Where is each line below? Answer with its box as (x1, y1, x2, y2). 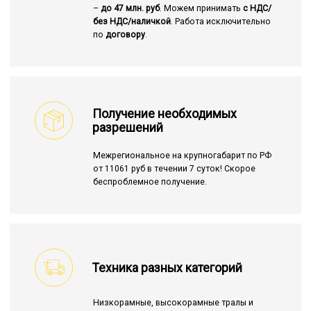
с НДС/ (242, 3, 271, 14)
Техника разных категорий (92, 260, 242, 275)
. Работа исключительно (170, 17, 271, 27)
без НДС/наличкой (92, 17, 171, 27)
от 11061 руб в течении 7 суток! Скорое (92, 164, 255, 174)
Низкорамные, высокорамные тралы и (92, 298, 253, 308)
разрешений (92, 120, 163, 135)
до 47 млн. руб (100, 3, 160, 14)
